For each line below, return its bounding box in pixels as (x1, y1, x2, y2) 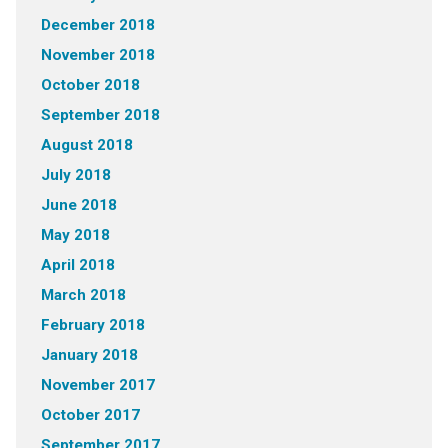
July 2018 (40, 166, 111, 184)
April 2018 (40, 256, 115, 274)
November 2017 (40, 376, 155, 394)
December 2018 (40, 16, 155, 34)
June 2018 (40, 196, 117, 214)
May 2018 (40, 226, 110, 244)
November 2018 (40, 46, 155, 64)
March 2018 (40, 286, 126, 304)
